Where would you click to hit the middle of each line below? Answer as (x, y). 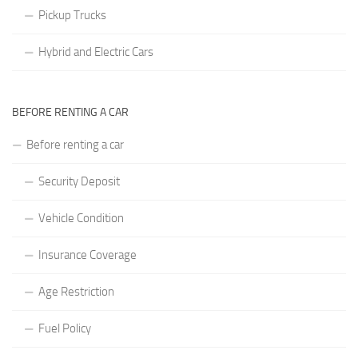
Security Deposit (79, 181)
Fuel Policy (65, 328)
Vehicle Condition (81, 218)
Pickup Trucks (72, 15)
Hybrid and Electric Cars (96, 52)
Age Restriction (76, 291)
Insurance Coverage (88, 255)
